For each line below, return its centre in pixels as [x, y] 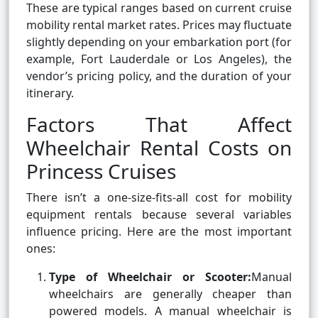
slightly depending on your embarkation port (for [159, 42]
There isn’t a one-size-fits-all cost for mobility [159, 198]
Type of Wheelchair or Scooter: [150, 277]
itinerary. [50, 93]
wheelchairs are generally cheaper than [170, 294]
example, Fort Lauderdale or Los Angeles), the [159, 59]
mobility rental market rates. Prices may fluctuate [159, 25]
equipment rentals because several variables [159, 215]
